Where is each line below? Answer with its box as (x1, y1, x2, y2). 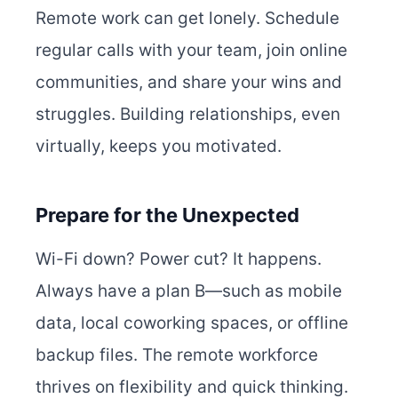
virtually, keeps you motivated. (36, 136, 282, 157)
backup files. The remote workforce (36, 345, 318, 366)
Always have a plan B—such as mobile (36, 281, 342, 302)
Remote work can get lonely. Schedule (36, 8, 339, 29)
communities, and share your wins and (36, 72, 342, 93)
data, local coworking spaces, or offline (36, 313, 348, 334)
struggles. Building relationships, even (36, 104, 340, 125)
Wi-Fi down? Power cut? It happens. (36, 249, 322, 270)
